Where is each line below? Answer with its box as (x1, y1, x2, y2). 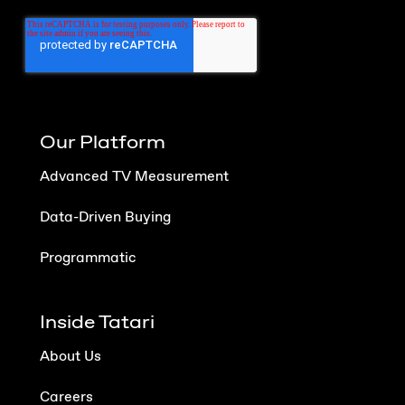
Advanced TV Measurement (40, 167, 229, 187)
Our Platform (40, 128, 165, 155)
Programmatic (40, 249, 137, 268)
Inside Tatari (40, 308, 155, 334)
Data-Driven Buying (40, 208, 171, 228)
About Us (40, 347, 101, 367)
